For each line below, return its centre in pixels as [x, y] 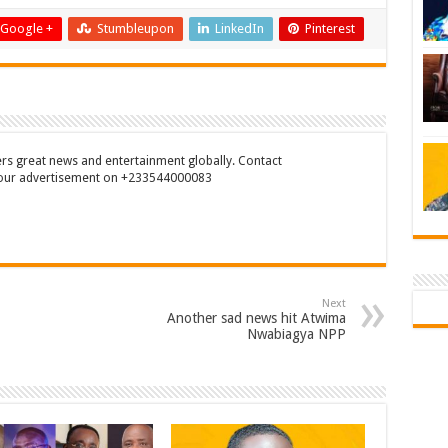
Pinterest [329, 28]
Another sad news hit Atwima [256, 317]
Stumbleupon [135, 28]
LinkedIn [239, 28]
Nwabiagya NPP [296, 333]
